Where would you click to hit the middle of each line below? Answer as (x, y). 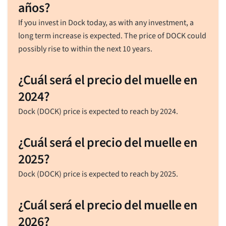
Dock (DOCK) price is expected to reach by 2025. (98, 174)
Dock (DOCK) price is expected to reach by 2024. (98, 111)
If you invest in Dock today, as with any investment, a (106, 22)
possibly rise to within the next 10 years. (85, 49)
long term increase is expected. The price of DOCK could (112, 36)
